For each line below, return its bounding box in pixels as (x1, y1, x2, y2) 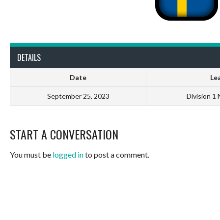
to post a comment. (83, 150, 149, 160)
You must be (10, 150, 53, 160)
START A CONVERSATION (10, 125, 118, 143)
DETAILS (17, 52, 41, 64)
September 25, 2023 (47, 92, 110, 101)
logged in (53, 150, 83, 160)
